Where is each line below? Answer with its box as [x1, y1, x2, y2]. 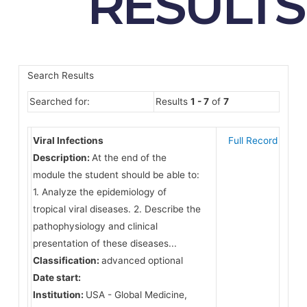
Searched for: [29, 96, 90, 108]
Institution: [32, 288, 86, 300]
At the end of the [91, 151, 167, 163]
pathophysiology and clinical [32, 220, 158, 232]
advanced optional [101, 254, 183, 266]
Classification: [32, 254, 101, 266]
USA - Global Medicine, [85, 288, 187, 300]
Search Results [27, 70, 94, 82]
